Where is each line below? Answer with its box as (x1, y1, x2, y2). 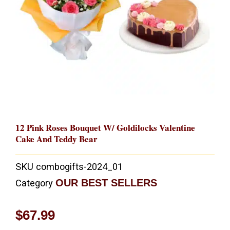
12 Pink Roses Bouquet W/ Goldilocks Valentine (15, 121, 195, 134)
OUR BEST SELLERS (55, 177, 157, 189)
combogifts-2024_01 (36, 161, 123, 172)
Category (15, 178, 53, 189)
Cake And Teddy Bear (15, 132, 98, 145)
